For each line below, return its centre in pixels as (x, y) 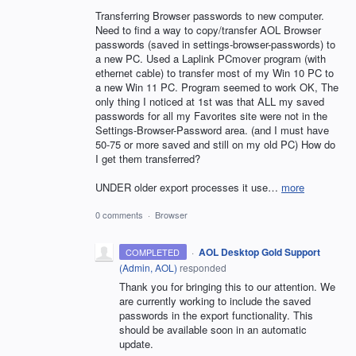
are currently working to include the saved (215, 301)
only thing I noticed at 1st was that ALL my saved (210, 101)
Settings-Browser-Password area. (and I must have (212, 130)
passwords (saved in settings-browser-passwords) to (215, 44)
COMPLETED (153, 252)
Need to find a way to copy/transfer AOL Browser (208, 29)
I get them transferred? (148, 158)
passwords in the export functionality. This (216, 315)
